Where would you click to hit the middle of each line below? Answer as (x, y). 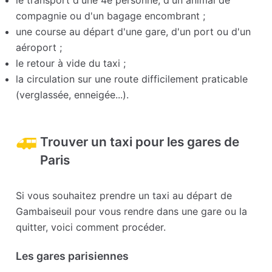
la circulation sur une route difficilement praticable (132, 79)
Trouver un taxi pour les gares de (140, 142)
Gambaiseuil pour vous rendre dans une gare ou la (132, 212)
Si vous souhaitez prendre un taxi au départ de (124, 196)
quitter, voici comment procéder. (91, 227)
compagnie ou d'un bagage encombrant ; (111, 16)
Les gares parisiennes (73, 256)
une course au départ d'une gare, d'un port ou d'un (134, 32)
